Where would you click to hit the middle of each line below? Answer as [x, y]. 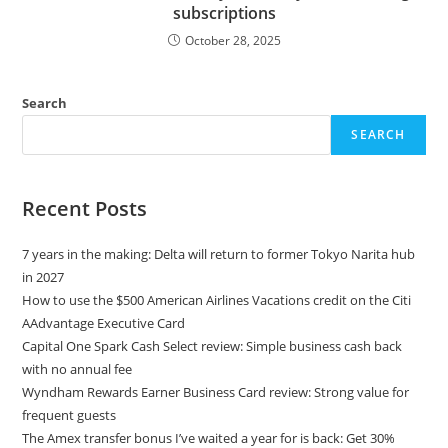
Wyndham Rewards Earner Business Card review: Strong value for [216, 391]
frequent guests [69, 414]
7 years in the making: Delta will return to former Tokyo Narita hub [219, 253]
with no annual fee [77, 368]
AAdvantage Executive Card [104, 322]
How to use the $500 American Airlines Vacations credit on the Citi [217, 299]
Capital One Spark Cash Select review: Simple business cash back [212, 345]
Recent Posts [85, 208]
